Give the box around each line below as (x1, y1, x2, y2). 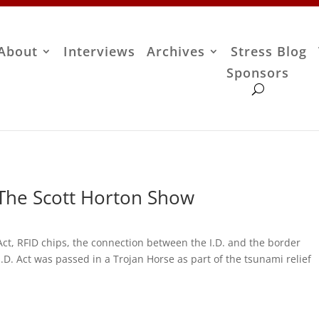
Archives (147, 43, 206, 61)
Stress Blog (231, 43, 308, 61)
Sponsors (226, 64, 290, 82)
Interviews (63, 43, 136, 61)
